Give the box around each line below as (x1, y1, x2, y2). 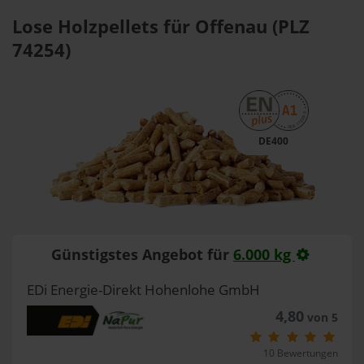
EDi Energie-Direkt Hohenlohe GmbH (26, 280, 260, 299)
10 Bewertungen (262, 346, 338, 360)
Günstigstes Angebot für (51, 244, 234, 264)
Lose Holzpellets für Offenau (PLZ (12, 14, 310, 39)
